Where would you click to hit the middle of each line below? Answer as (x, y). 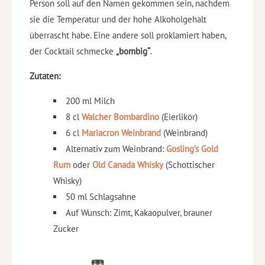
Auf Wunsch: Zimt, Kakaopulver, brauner (139, 213)
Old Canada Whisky (128, 165)
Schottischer (191, 165)
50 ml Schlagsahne (101, 197)
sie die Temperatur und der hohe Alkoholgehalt (118, 20)
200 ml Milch (90, 101)
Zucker (66, 229)
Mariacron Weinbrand (121, 133)
